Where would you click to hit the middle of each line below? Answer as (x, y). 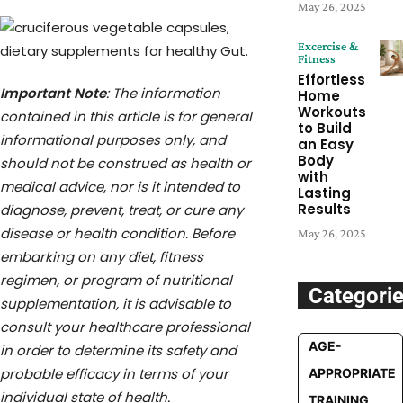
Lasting (324, 193)
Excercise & (327, 46)
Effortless (331, 80)
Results (324, 209)
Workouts (331, 112)
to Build (324, 128)
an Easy (325, 144)
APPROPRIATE (352, 373)
